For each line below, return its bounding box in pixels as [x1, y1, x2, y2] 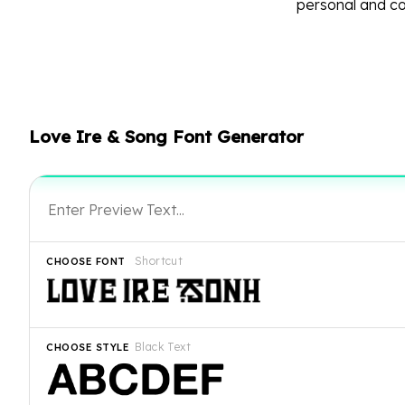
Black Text [135, 340, 191, 353]
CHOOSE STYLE [46, 341, 129, 354]
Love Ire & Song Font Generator [29, 126, 304, 147]
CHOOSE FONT [46, 255, 126, 268]
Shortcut [135, 254, 184, 268]
